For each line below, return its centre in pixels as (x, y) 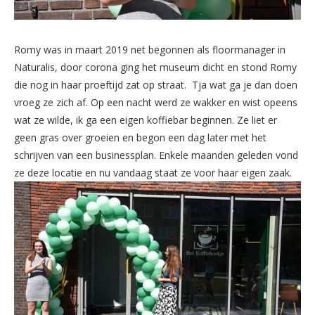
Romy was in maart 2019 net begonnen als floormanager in (150, 50)
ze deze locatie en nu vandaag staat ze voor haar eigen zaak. (154, 173)
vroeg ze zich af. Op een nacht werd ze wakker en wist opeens (156, 103)
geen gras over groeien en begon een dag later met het (140, 138)
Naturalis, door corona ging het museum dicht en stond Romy (155, 67)
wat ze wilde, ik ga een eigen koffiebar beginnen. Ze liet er (146, 120)
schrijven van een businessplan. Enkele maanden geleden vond (156, 155)
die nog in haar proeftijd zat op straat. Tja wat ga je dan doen (156, 85)
